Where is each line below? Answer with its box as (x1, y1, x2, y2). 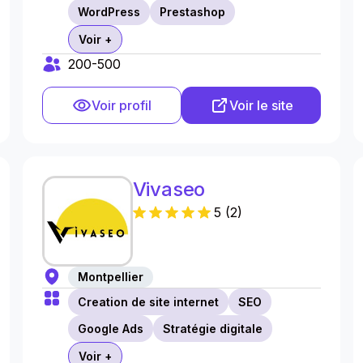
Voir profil (91, 97, 152, 113)
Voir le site (228, 97, 293, 113)
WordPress (77, 5, 140, 19)
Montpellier (77, 270, 143, 284)
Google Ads (77, 322, 143, 335)
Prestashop (159, 5, 225, 19)
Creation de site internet (77, 295, 219, 309)
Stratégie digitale (162, 322, 263, 335)
